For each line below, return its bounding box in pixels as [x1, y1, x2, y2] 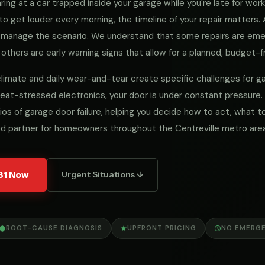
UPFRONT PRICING [127, 224, 196, 232]
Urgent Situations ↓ [62, 169, 143, 180]
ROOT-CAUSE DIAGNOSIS [6, 224, 102, 232]
